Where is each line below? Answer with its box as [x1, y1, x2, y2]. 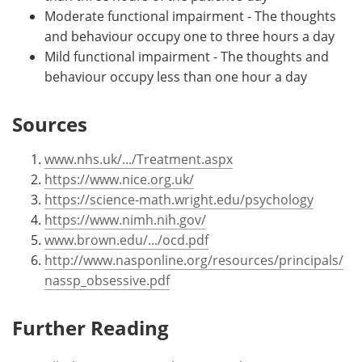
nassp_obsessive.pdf [44, 271, 170, 289]
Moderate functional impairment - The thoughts [44, 6, 336, 25]
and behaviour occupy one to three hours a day [44, 27, 335, 45]
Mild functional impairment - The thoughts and [44, 47, 329, 65]
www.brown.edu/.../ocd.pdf [44, 230, 208, 249]
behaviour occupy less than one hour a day [44, 67, 307, 86]
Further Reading [12, 314, 169, 341]
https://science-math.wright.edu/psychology [44, 190, 314, 208]
